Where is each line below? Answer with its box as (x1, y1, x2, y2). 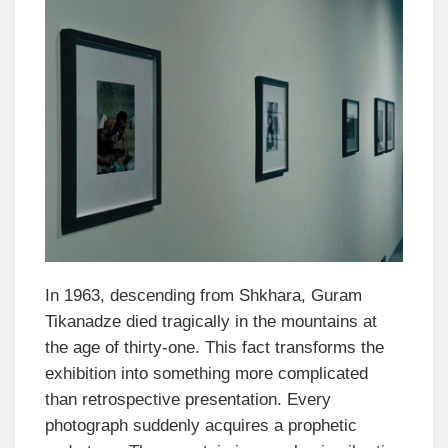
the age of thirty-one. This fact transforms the (45, 338, 384, 358)
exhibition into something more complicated (45, 364, 368, 384)
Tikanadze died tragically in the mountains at (45, 312, 377, 332)
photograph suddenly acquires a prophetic (45, 416, 357, 436)
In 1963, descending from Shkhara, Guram (45, 286, 362, 306)
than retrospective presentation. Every (45, 390, 331, 410)
